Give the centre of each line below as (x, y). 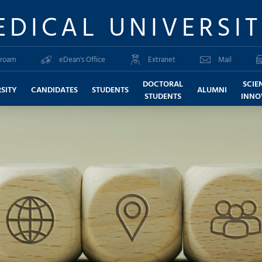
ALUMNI (212, 89)
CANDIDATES (54, 89)
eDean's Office (82, 59)
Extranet (162, 59)
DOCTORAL (163, 83)
